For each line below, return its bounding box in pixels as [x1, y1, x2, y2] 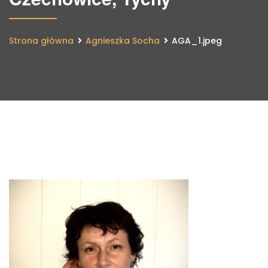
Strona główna [9, 35, 74, 47]
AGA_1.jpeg [172, 35, 222, 47]
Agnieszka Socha [86, 35, 160, 47]
